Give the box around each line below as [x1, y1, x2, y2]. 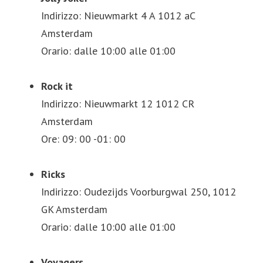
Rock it [41, 79, 73, 93]
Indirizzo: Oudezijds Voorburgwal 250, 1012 [41, 184, 236, 198]
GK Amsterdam [41, 202, 107, 216]
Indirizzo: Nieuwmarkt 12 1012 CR [41, 96, 194, 110]
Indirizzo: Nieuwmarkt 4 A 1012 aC [41, 8, 195, 22]
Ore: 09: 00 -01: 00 [41, 131, 126, 146]
